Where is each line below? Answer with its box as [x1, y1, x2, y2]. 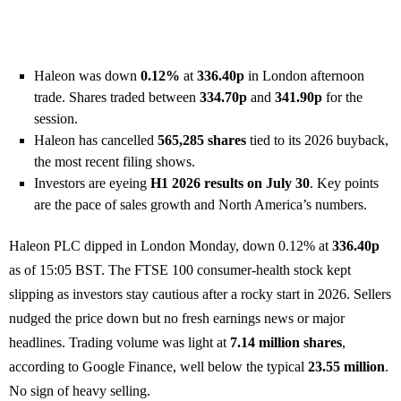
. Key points [310, 175, 379, 192]
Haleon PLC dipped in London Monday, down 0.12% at [9, 238, 332, 254]
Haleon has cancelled [34, 132, 158, 149]
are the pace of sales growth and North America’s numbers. [34, 197, 367, 213]
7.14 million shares [230, 335, 342, 351]
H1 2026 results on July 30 [150, 175, 310, 192]
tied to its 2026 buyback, [246, 132, 388, 149]
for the [322, 90, 363, 106]
